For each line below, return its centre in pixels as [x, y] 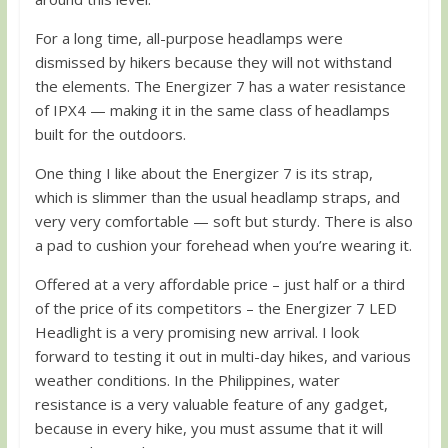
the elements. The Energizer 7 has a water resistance [220, 85]
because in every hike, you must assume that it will [208, 427]
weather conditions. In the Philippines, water [187, 379]
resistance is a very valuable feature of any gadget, [211, 403]
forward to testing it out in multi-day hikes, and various [222, 355]
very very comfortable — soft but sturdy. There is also [223, 220]
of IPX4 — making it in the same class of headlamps [212, 109]
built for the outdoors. [110, 133]
